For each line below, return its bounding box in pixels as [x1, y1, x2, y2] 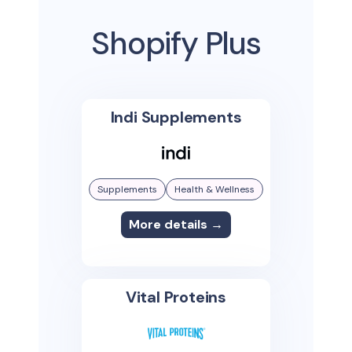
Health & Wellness [174, 183, 255, 196]
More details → [128, 216, 223, 233]
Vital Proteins [125, 287, 227, 308]
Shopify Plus [91, 23, 261, 64]
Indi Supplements [110, 107, 242, 127]
